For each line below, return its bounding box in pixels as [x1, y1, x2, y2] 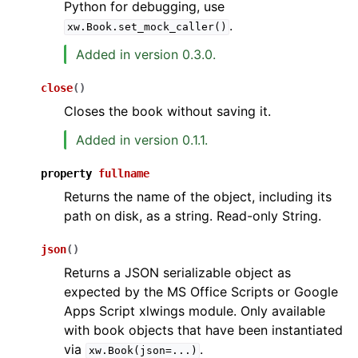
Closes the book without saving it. [64, 103, 271, 120]
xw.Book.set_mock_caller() [66, 21, 227, 34]
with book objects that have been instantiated [64, 322, 343, 339]
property [41, 167, 92, 181]
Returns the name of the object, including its [64, 189, 332, 205]
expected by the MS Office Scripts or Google [64, 284, 338, 300]
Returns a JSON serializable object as [64, 265, 291, 281]
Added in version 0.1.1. [76, 132, 208, 149]
